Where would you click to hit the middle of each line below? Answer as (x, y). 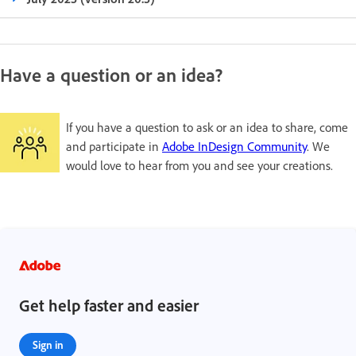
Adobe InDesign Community (234, 146)
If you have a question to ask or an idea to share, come (207, 127)
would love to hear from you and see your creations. (199, 165)
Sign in (48, 344)
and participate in (114, 146)
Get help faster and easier (109, 305)
